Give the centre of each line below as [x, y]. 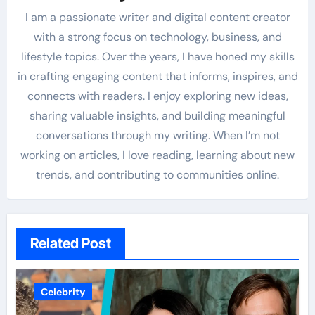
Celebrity [63, 291]
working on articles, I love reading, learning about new [157, 155]
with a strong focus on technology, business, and [157, 37]
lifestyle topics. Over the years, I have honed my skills [157, 57]
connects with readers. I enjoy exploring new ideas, [157, 96]
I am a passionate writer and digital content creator [157, 18]
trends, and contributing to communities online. [157, 175]
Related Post [70, 243]
